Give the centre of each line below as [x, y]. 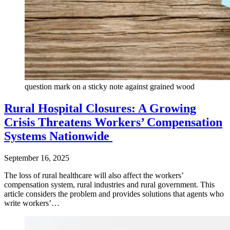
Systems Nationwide [58, 136]
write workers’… [32, 203]
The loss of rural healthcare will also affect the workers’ [94, 176]
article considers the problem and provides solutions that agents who [114, 194]
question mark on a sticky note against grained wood [110, 87]
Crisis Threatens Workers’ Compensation [113, 122]
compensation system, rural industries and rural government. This [109, 185]
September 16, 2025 [37, 158]
